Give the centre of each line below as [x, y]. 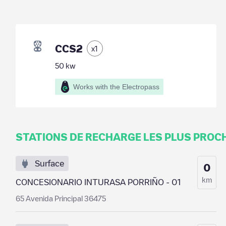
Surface [49, 163]
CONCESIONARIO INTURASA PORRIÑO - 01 [98, 182]
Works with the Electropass [116, 87]
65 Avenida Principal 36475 [61, 198]
